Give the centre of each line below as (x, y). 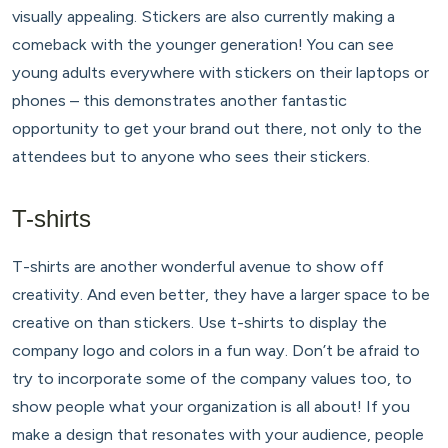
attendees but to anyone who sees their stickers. (191, 155)
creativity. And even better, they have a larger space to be (221, 293)
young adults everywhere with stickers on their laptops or (220, 71)
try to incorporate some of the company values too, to (212, 377)
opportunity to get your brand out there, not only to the (217, 127)
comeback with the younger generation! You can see (203, 43)
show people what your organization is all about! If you (211, 405)
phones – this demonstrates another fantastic (179, 99)
